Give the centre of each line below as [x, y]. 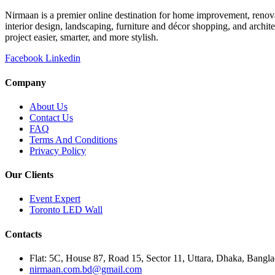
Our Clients [29, 175]
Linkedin [63, 58]
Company [25, 82]
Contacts [23, 234]
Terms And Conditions [73, 139]
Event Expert [55, 199]
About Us [48, 106]
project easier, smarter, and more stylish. [82, 37]
